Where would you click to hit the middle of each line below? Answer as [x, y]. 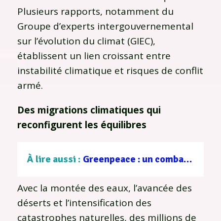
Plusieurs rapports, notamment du [95, 11]
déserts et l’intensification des [84, 203]
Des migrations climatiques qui [89, 110]
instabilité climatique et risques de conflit [110, 70]
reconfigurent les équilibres [82, 125]
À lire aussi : [54, 159]
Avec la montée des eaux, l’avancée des [105, 188]
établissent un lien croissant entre [94, 55]
